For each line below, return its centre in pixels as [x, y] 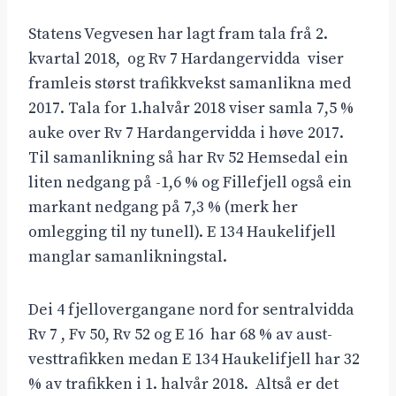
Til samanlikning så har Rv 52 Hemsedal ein [188, 158]
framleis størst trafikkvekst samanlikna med [190, 84]
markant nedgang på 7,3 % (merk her [163, 208]
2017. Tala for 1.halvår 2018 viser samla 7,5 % [191, 109]
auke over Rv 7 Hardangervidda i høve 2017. [186, 133]
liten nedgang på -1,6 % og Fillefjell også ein [190, 183]
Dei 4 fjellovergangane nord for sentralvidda [191, 310]
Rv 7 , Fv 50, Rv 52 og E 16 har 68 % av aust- [180, 335]
